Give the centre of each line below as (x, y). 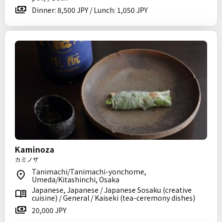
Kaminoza (35, 149)
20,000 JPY (49, 210)
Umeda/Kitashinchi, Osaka (76, 179)
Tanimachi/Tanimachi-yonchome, (89, 171)
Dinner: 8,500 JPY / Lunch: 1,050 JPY (90, 10)
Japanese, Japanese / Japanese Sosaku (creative (112, 190)
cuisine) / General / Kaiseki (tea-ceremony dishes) (113, 198)
